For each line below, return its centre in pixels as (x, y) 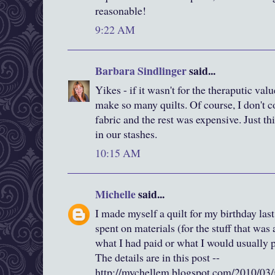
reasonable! (121, 11)
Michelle (115, 194)
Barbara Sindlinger (141, 71)
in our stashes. (126, 134)
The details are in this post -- (157, 258)
